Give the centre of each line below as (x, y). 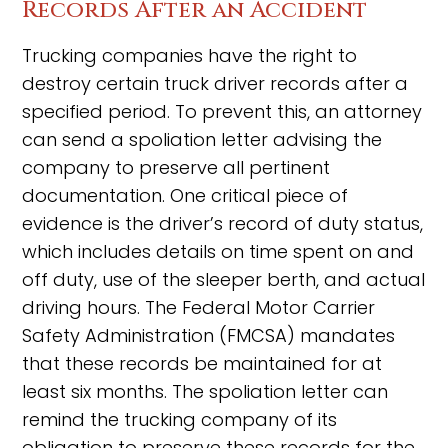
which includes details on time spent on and (218, 251)
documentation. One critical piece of (185, 195)
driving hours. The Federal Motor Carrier (199, 307)
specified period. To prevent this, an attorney (222, 111)
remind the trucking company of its (180, 419)
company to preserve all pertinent (176, 167)
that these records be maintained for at (202, 363)
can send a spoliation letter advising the (202, 139)
